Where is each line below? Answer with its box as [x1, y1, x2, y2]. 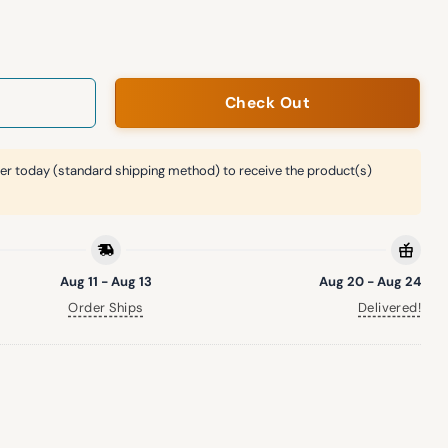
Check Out [224, 92, 311, 113]
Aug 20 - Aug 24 [319, 272, 421, 290]
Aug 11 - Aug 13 [60, 272, 152, 290]
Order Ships [68, 299, 144, 317]
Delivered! [358, 299, 421, 317]
